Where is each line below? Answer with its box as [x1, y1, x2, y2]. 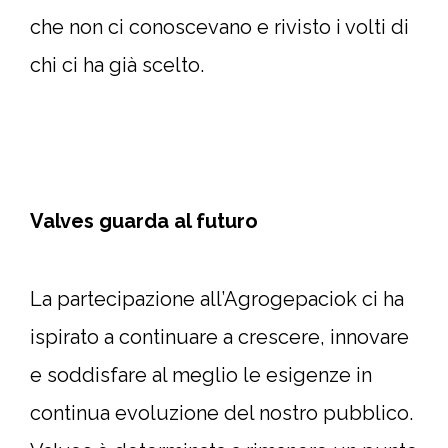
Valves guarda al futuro [30, 209, 258, 233]
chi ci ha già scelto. [30, 53, 204, 77]
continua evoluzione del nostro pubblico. [30, 401, 413, 425]
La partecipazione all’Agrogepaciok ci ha [30, 287, 404, 311]
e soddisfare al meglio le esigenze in [30, 363, 372, 387]
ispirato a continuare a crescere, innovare [30, 325, 409, 349]
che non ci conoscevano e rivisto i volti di [30, 15, 409, 39]
